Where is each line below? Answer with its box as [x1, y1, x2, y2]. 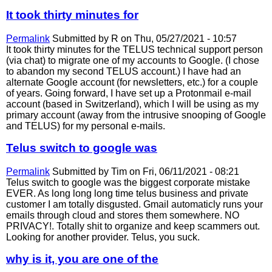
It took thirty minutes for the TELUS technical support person [6, 44, 263, 55]
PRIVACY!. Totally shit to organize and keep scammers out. [6, 220, 260, 231]
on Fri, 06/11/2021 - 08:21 [127, 166, 239, 177]
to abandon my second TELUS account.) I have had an [6, 66, 241, 77]
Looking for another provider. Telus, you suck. [6, 231, 200, 242]
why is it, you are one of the [6, 252, 158, 265]
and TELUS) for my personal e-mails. [6, 121, 165, 132]
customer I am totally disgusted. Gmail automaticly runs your [6, 199, 263, 209]
